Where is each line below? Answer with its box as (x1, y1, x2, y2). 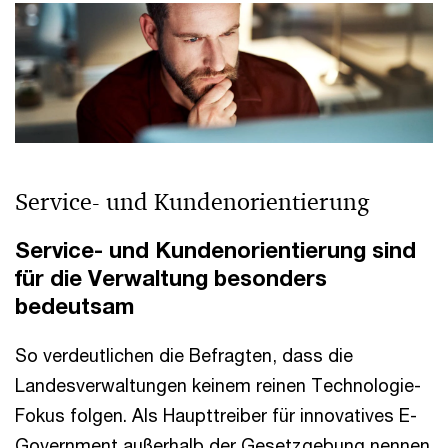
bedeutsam (15, 293, 134, 320)
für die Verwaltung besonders (15, 265, 327, 292)
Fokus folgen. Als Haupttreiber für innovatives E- (15, 404, 417, 427)
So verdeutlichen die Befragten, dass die (15, 344, 353, 367)
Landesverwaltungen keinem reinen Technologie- (15, 374, 421, 397)
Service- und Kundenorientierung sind (15, 237, 416, 264)
